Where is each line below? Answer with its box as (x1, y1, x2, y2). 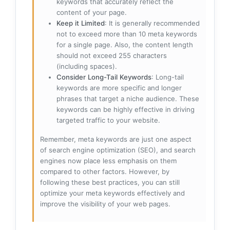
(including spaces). (56, 62, 117, 70)
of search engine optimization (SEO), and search (40, 145, 196, 154)
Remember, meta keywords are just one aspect (40, 135, 191, 143)
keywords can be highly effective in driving (56, 105, 195, 113)
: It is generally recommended (105, 18, 200, 27)
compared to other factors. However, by (40, 167, 169, 176)
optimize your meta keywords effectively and (40, 188, 185, 197)
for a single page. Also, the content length (56, 40, 193, 49)
